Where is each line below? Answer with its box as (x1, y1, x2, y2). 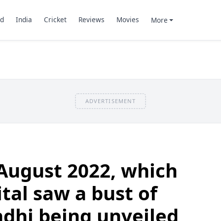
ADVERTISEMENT (85, 97, 136, 105)
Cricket (43, 15, 67, 25)
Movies (116, 15, 139, 25)
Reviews (78, 15, 105, 25)
